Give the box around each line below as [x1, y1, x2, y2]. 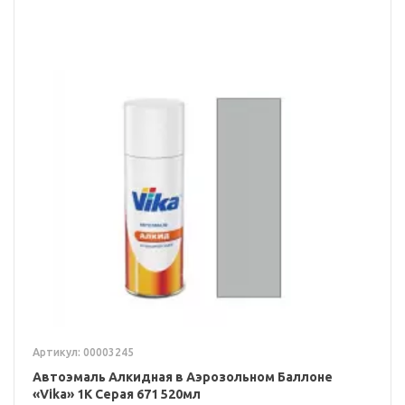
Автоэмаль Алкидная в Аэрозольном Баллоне [33, 370, 333, 385]
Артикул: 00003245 [33, 346, 134, 359]
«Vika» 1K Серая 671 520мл [33, 387, 201, 402]
